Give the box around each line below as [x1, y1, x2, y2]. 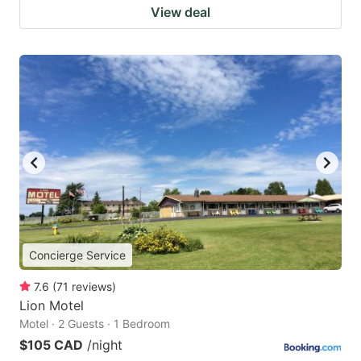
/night [87, 337, 122, 354]
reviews [72, 280, 112, 294]
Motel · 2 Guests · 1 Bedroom [19, 317, 170, 331]
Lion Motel [19, 297, 84, 314]
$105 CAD [19, 337, 83, 354]
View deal [151, 4, 210, 21]
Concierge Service [29, 248, 126, 263]
